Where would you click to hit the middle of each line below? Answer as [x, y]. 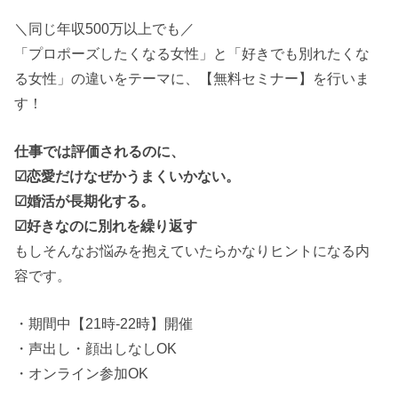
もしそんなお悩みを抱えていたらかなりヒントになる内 [192, 251]
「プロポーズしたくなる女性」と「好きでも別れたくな [192, 53]
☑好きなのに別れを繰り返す [106, 226]
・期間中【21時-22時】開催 [104, 324]
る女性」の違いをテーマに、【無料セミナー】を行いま [192, 78]
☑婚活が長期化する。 [85, 201]
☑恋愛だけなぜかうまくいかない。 [127, 176]
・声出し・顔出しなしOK [96, 349]
